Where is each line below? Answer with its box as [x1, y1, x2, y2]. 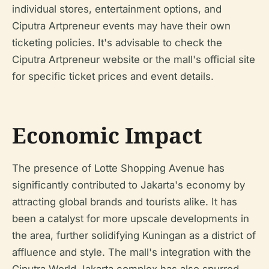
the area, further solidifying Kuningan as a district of [12, 229, 256, 241]
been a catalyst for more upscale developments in [12, 213, 249, 225]
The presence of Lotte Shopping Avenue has [12, 162, 225, 174]
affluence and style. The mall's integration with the [12, 246, 251, 258]
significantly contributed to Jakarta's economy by [12, 179, 245, 191]
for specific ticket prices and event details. [12, 70, 214, 82]
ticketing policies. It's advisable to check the [12, 37, 222, 49]
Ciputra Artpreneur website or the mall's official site [12, 53, 255, 65]
